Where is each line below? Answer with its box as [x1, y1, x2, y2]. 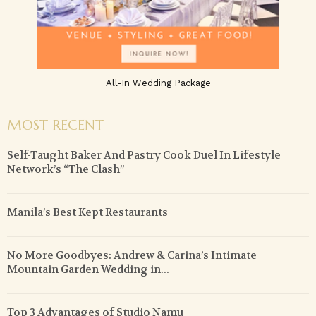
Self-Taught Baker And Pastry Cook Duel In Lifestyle [7, 148, 281, 163]
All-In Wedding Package [105, 78, 211, 89]
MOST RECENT [7, 116, 104, 135]
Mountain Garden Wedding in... [7, 262, 169, 277]
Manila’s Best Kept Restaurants [7, 205, 168, 220]
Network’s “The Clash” [7, 162, 124, 177]
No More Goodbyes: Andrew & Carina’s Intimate [7, 248, 257, 263]
